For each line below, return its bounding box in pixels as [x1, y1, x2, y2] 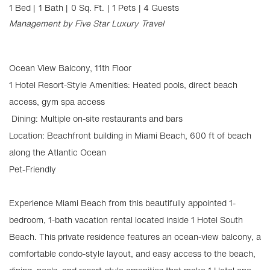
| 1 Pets [107, 1, 136, 14]
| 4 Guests [139, 1, 179, 14]
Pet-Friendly [9, 163, 56, 175]
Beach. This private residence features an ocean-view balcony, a [9, 230, 261, 243]
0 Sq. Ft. [71, 1, 104, 14]
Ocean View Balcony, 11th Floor [9, 61, 131, 74]
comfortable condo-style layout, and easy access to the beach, [9, 247, 256, 260]
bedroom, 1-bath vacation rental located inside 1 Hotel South [9, 213, 243, 226]
